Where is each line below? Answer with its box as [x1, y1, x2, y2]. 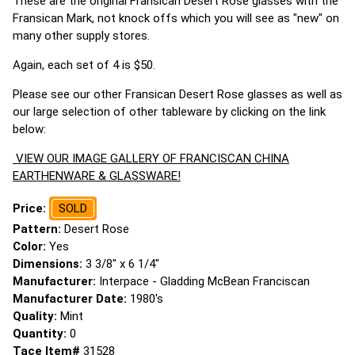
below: [13, 122, 46, 136]
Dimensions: [13, 257, 86, 271]
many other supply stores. [13, 29, 156, 43]
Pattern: [13, 222, 64, 236]
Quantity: [13, 326, 70, 341]
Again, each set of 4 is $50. [13, 58, 158, 72]
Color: [13, 239, 49, 254]
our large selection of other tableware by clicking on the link [13, 105, 326, 119]
